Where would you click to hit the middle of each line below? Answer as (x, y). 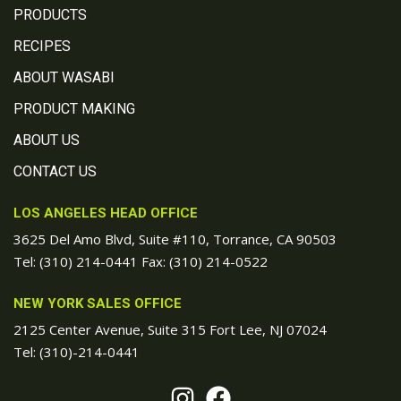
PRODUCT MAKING (74, 109)
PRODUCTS (50, 15)
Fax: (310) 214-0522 (203, 261)
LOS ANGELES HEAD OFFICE (106, 213)
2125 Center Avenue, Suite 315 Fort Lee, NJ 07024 (170, 329)
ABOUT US (47, 140)
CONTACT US (55, 171)
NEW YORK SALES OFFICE (98, 303)
